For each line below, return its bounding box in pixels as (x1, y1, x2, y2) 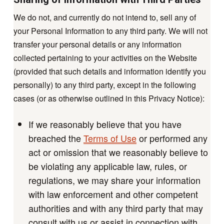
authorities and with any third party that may (28, 201, 203, 214)
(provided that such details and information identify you (13, 65, 206, 77)
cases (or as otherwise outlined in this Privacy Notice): (13, 92, 204, 104)
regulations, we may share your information (28, 173, 200, 186)
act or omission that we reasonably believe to (28, 145, 208, 158)
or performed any (136, 131, 207, 144)
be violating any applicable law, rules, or (28, 159, 187, 172)
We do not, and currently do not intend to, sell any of (13, 11, 196, 23)
